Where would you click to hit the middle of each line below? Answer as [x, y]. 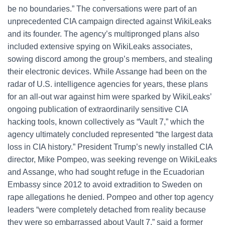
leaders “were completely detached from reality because [107, 210]
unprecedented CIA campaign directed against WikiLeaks [109, 21]
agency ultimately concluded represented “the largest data [110, 134]
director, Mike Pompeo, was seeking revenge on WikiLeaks [112, 159]
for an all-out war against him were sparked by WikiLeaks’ [109, 97]
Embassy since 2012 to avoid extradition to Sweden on [105, 185]
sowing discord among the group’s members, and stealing [110, 59]
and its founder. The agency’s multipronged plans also [103, 34]
